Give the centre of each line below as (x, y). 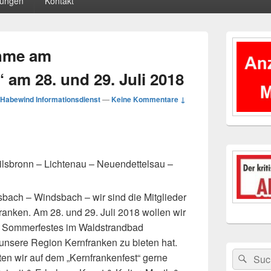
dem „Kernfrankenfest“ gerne (106, 257)
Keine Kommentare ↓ (149, 99)
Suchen (245, 254)
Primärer (240, 36)
